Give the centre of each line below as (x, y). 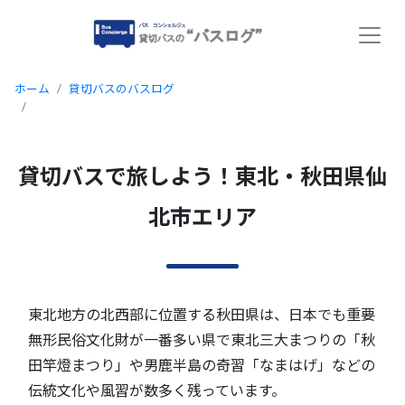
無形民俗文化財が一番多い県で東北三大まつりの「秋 (202, 339)
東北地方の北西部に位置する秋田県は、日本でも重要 (202, 314)
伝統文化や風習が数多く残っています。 (157, 390)
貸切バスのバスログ (122, 89)
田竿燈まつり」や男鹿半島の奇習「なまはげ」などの (202, 364)
